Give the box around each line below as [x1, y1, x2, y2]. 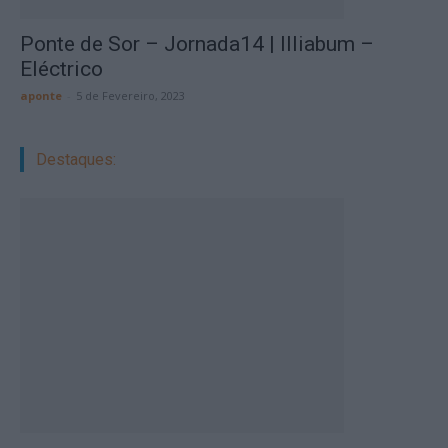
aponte [20, 88, 62, 103]
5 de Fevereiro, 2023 [76, 88, 185, 103]
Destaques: [36, 150, 116, 169]
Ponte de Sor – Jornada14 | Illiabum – [20, 32, 374, 56]
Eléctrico [20, 57, 103, 81]
